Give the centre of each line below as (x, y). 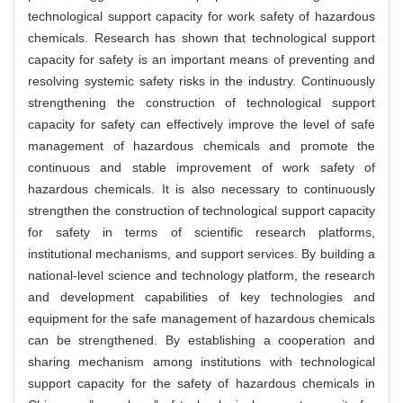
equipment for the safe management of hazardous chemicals (201, 318)
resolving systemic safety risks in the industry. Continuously (201, 81)
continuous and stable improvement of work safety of (201, 167)
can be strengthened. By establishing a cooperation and (201, 340)
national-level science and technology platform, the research (201, 275)
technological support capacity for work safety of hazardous (201, 16)
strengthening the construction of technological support (201, 102)
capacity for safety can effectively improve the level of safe (201, 124)
